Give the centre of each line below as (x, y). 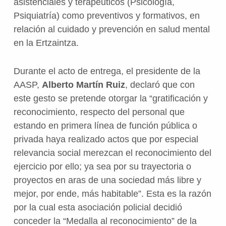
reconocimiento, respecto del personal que (99, 112)
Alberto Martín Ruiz (83, 84)
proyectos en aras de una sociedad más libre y (107, 180)
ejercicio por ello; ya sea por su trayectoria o (102, 166)
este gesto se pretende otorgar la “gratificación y (110, 98)
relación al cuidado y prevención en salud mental (111, 29)
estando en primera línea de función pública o (105, 125)
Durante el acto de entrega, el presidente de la (107, 71)
